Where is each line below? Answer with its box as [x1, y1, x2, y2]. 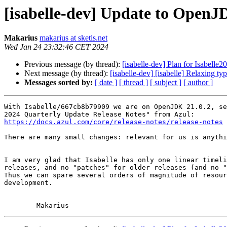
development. [4, 179, 53, 187]
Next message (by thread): [24, 69, 110, 78]
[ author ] [183, 78, 213, 87]
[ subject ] [150, 78, 181, 87]
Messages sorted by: [24, 78, 93, 87]
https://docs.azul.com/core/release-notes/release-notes [4, 118, 223, 126]
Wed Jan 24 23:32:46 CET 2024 [4, 43, 108, 52]
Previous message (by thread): [24, 60, 122, 69]
